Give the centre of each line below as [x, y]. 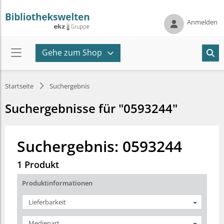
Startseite [19, 86]
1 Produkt [38, 164]
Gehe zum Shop [72, 52]
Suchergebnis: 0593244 [99, 146]
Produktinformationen [57, 183]
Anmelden [202, 22]
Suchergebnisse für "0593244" [91, 108]
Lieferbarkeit [47, 202]
